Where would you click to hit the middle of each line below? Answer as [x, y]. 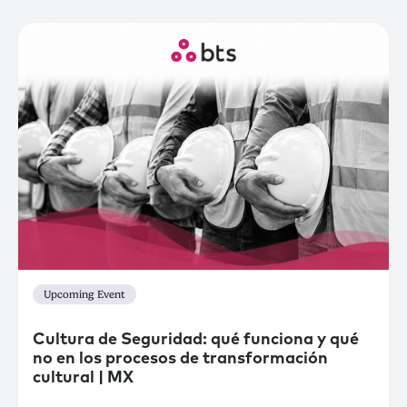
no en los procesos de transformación [180, 359]
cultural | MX [83, 378]
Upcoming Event [84, 295]
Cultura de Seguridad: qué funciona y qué [196, 340]
